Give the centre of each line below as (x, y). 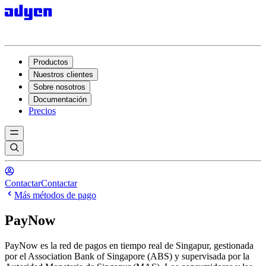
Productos (51, 62)
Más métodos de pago (55, 195)
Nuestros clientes (63, 75)
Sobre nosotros (59, 87)
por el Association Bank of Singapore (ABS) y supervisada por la (127, 256)
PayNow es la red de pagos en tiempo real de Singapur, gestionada (129, 245)
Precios (42, 111)
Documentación (60, 99)
